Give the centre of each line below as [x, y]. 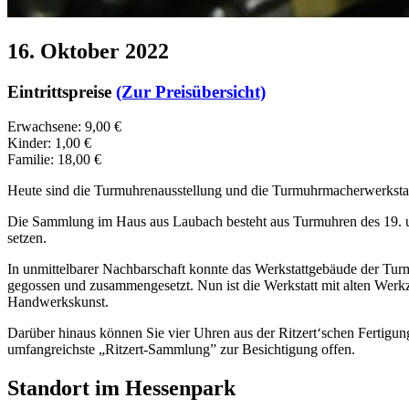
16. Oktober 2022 [88, 51]
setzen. [27, 238]
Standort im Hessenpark [121, 388]
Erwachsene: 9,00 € [64, 127]
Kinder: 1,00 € [49, 143]
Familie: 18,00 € [54, 160]
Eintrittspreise [62, 91]
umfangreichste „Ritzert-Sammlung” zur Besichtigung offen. [181, 350]
